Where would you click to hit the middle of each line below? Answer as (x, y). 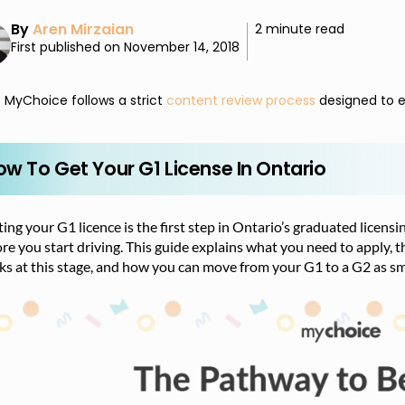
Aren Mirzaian (83, 29)
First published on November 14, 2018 (125, 47)
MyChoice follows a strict (85, 100)
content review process (241, 100)
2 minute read (300, 29)
